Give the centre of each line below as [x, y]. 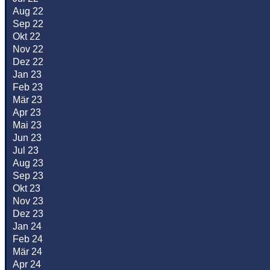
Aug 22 [28, 11]
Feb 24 [28, 239]
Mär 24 [27, 252]
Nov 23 [28, 201]
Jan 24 [27, 227]
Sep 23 [28, 176]
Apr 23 [27, 113]
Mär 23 [27, 100]
